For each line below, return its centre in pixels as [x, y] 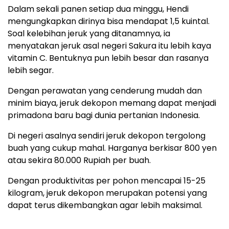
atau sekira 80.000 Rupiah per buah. [79, 161]
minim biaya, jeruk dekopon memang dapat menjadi [112, 103]
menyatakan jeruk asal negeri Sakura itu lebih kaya [109, 46]
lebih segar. [31, 71]
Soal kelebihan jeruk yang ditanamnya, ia [89, 34]
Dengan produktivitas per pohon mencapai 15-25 [107, 181]
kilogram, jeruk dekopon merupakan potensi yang [107, 193]
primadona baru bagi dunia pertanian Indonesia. [104, 116]
